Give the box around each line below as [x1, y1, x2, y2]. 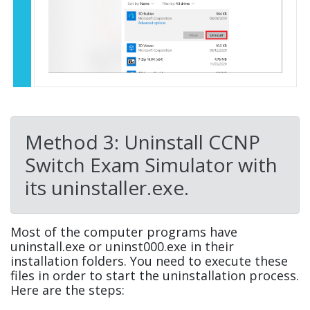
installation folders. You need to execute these [10, 252, 288, 269]
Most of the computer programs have [10, 223, 237, 240]
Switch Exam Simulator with [25, 151, 277, 178]
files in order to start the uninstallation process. [10, 266, 299, 284]
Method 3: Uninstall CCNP [25, 128, 260, 155]
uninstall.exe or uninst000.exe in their [10, 237, 234, 255]
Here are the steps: [10, 281, 125, 298]
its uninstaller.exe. [25, 174, 189, 201]
